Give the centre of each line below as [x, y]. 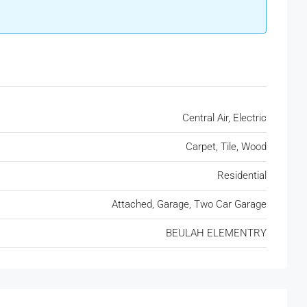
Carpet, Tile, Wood [226, 147]
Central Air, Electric [224, 118]
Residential [242, 176]
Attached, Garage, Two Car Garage [189, 205]
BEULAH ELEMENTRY [216, 233]
